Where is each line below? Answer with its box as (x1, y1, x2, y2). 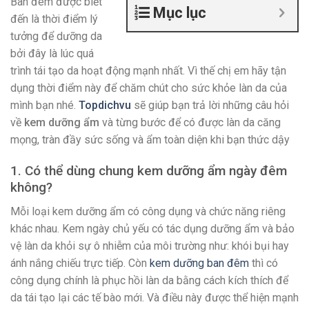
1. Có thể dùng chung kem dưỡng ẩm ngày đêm (10, 163, 287, 179)
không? (10, 179, 52, 196)
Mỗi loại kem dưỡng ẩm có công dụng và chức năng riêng (10, 204, 286, 218)
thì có (249, 256, 278, 270)
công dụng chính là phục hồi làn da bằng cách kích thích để (10, 273, 288, 287)
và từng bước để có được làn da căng (99, 116, 281, 130)
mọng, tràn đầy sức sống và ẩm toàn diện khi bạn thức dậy (10, 133, 290, 147)
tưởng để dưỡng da (10, 30, 102, 43)
